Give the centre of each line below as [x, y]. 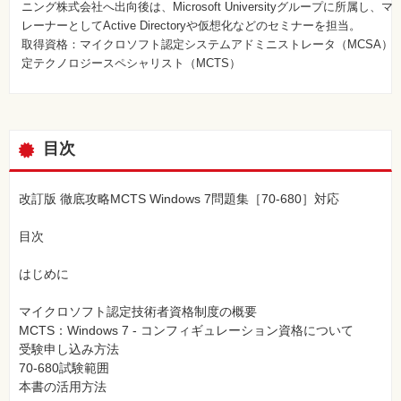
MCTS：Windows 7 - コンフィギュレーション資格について [186, 330]
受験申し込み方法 [69, 349]
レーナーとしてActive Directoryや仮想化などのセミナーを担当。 [191, 26]
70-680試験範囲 [64, 367]
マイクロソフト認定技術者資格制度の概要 [138, 311]
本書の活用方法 [63, 386]
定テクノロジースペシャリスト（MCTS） [131, 64]
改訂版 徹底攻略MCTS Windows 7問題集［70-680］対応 [179, 198]
